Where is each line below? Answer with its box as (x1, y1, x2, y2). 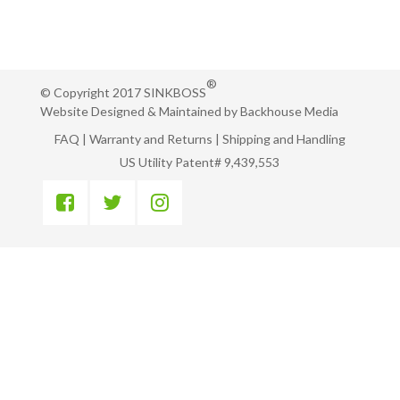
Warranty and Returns (88, 131, 212, 146)
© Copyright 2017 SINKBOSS (39, 85, 206, 100)
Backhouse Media (239, 104, 338, 119)
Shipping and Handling (221, 131, 346, 146)
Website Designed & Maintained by (39, 104, 240, 119)
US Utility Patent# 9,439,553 (120, 154, 280, 170)
